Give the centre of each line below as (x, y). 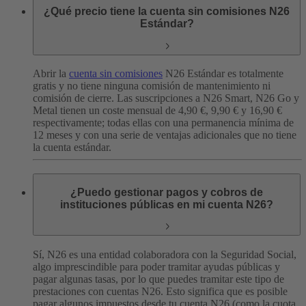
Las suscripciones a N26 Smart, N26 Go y (208, 98)
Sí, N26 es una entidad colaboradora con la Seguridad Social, (165, 254)
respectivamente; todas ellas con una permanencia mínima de (163, 123)
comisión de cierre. (73, 98)
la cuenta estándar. (72, 148)
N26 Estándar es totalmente (223, 74)
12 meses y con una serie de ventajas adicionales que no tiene (165, 135)
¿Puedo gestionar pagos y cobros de (167, 192)
